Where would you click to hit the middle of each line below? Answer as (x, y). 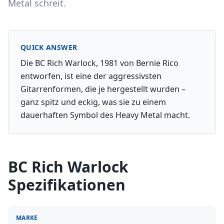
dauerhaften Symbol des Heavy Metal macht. (105, 115)
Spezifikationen (67, 185)
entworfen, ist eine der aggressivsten (91, 76)
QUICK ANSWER (49, 47)
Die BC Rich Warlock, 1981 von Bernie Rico (99, 63)
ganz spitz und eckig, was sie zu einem (93, 102)
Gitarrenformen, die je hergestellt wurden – (103, 89)
